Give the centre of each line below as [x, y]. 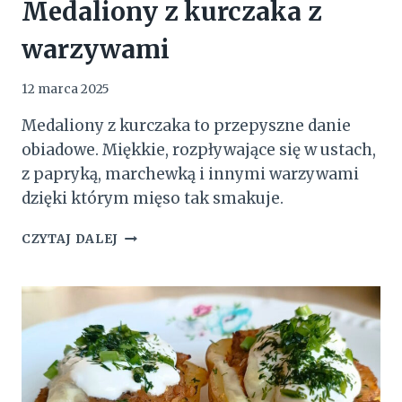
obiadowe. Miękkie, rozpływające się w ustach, [199, 150]
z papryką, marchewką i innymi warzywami [190, 175]
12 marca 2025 [66, 90]
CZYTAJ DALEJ [70, 240]
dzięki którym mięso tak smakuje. [153, 199]
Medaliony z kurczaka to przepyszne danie [186, 126]
